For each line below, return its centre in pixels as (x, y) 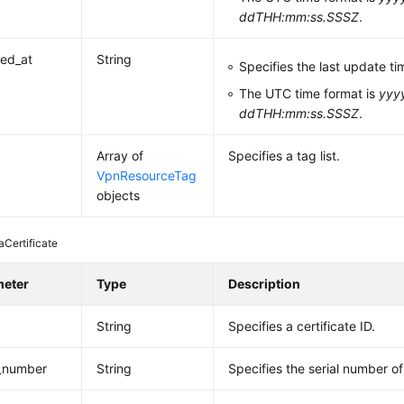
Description (265, 284)
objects (119, 195)
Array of (120, 156)
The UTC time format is (309, 93)
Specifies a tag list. (285, 156)
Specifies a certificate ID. (302, 326)
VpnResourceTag (147, 175)
